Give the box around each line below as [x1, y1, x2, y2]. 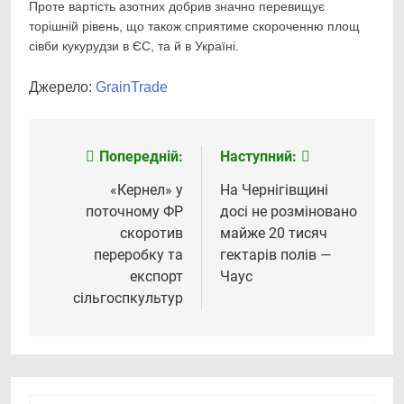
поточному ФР [86, 203, 183, 221]
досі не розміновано [220, 203, 357, 221]
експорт [130, 268, 183, 286]
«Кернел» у [110, 181, 183, 199]
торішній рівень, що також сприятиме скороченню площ [29, 19, 360, 34]
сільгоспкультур [73, 289, 183, 308]
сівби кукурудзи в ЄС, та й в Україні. [29, 39, 239, 54]
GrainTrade [96, 79, 168, 96]
